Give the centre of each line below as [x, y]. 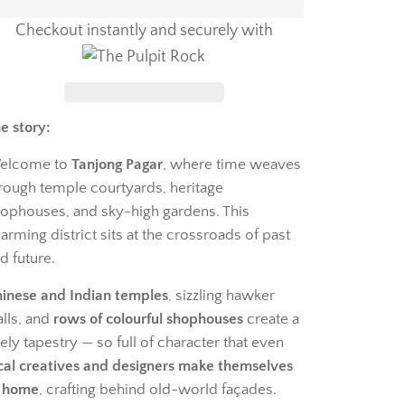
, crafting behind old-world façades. [157, 390]
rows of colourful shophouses [148, 320]
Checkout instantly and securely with [144, 31]
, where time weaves [231, 165]
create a [271, 320]
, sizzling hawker [221, 296]
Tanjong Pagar [117, 165]
